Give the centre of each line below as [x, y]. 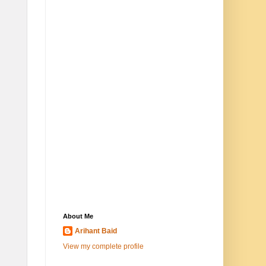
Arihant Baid [96, 231]
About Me [78, 216]
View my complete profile [103, 246]
